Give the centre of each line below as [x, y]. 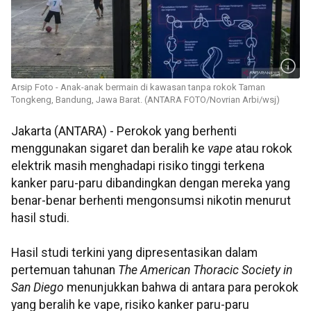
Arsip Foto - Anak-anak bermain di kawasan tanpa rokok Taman [138, 87]
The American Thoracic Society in [205, 270]
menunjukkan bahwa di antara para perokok [181, 288]
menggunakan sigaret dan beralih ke [109, 149]
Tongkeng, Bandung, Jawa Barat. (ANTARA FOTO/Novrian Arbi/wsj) [145, 100]
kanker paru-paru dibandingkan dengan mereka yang [151, 184]
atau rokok [262, 149]
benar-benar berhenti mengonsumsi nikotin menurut [151, 201]
